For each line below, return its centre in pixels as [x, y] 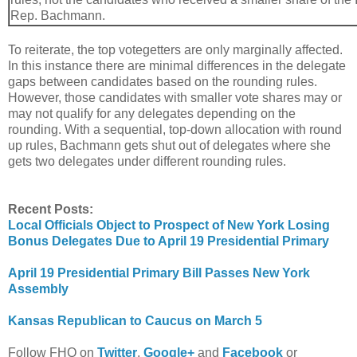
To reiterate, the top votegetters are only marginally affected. [175, 49]
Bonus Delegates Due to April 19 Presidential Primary [169, 241]
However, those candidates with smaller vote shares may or [175, 97]
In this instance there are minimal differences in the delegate [177, 65]
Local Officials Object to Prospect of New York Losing [169, 225]
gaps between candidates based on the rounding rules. [163, 81]
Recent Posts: [51, 209]
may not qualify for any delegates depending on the [152, 113]
